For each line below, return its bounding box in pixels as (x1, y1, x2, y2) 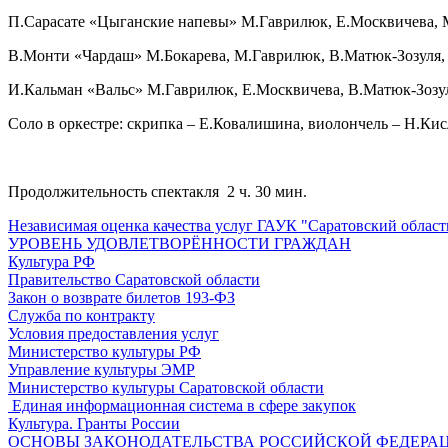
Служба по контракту (8, 307, 155, 325)
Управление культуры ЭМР (8, 361, 195, 379)
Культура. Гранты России (8, 415, 180, 433)
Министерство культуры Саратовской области (8, 379, 324, 397)
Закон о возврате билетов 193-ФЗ (8, 289, 235, 307)
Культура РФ (8, 253, 95, 271)
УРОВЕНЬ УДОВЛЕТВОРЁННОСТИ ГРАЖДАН (8, 235, 351, 253)
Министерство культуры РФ (8, 343, 201, 361)
